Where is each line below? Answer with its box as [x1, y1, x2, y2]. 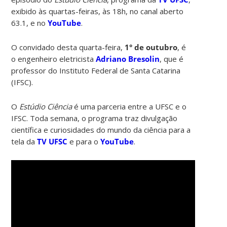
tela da [11, 136, 37, 146]
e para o [67, 136, 101, 146]
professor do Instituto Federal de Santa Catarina [11, 65, 181, 75]
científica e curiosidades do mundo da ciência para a [11, 124, 191, 135]
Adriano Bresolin [96, 53, 160, 64]
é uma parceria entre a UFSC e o [72, 101, 187, 111]
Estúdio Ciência [19, 101, 72, 111]
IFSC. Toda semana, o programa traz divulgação [11, 112, 178, 123]
